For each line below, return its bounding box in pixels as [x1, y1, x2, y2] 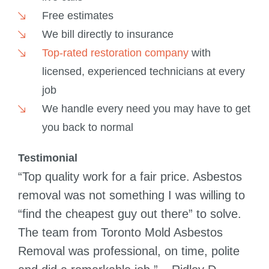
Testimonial [18, 152, 77, 165]
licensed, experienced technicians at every [41, 65, 245, 78]
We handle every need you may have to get [41, 103, 250, 115]
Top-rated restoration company [41, 47, 189, 59]
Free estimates [41, 10, 113, 22]
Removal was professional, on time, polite [18, 244, 240, 258]
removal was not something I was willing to [18, 189, 245, 202]
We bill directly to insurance [41, 28, 174, 41]
